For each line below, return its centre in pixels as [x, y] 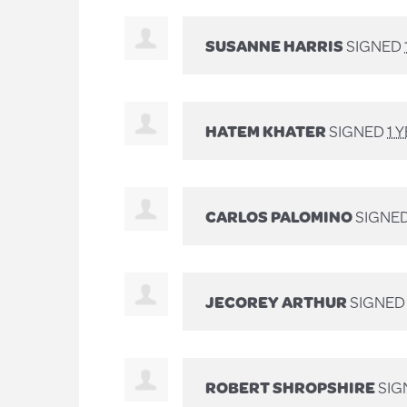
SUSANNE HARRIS [274, 45]
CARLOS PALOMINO [279, 216]
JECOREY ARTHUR [276, 301]
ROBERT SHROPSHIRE [290, 387]
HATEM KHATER [266, 130]
